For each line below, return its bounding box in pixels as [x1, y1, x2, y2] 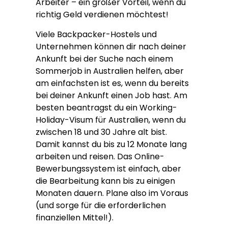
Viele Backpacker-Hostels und [36, 28, 157, 40]
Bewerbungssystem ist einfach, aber [36, 162, 181, 175]
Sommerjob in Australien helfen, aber [36, 65, 184, 77]
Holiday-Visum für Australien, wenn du [36, 113, 186, 126]
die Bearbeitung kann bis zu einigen [36, 175, 175, 187]
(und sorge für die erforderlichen [36, 199, 166, 211]
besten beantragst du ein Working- [36, 101, 177, 113]
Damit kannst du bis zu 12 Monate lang [36, 138, 187, 150]
